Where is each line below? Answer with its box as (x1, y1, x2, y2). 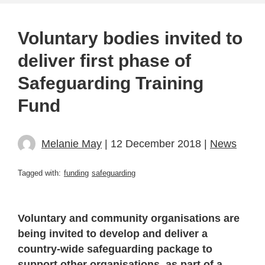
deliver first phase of (18, 50, 191, 70)
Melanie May (41, 137, 102, 150)
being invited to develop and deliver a (18, 227, 208, 240)
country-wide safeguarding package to (18, 243, 212, 255)
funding (64, 168, 89, 177)
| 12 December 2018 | (102, 137, 210, 150)
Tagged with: (18, 168, 61, 177)
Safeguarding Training (18, 73, 203, 93)
